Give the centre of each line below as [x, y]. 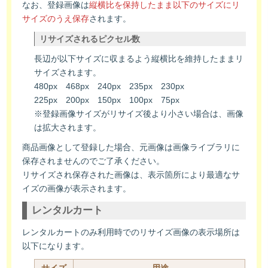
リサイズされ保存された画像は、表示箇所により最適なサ [131, 174]
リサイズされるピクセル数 [90, 39]
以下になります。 [56, 246]
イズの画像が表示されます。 [77, 188]
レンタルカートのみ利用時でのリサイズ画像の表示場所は [131, 232]
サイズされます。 [68, 72]
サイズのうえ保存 [56, 18]
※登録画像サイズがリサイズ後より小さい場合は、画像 [139, 113]
